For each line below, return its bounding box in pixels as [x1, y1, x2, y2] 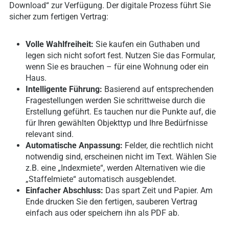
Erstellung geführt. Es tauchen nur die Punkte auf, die [26, 106, 216, 117]
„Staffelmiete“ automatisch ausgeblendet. [26, 174, 176, 184]
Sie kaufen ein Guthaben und [94, 39, 200, 49]
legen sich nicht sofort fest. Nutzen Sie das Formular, [26, 50, 215, 60]
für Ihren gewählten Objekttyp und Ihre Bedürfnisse [26, 118, 208, 128]
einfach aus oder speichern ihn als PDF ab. [26, 208, 179, 218]
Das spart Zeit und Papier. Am [103, 185, 213, 195]
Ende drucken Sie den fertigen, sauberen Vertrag [26, 196, 197, 207]
